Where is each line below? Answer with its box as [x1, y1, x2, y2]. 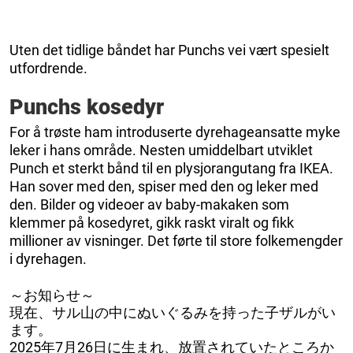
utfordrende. [9, 59, 87, 76]
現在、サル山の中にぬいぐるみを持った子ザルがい [9, 303, 336, 321]
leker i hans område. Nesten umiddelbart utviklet [9, 141, 313, 158]
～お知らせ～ [9, 286, 95, 303]
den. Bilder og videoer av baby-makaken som [9, 195, 289, 213]
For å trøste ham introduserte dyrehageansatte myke [9, 123, 340, 140]
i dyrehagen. [9, 250, 87, 267]
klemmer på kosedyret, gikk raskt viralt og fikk [9, 214, 294, 231]
